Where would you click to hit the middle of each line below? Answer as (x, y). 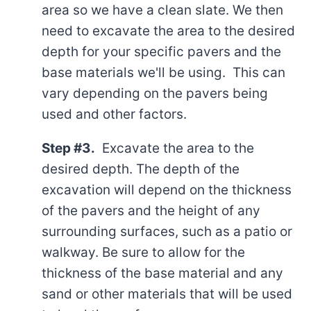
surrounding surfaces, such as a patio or (167, 232)
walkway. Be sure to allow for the (143, 252)
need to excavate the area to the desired (168, 31)
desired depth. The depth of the (141, 169)
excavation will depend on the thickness (167, 190)
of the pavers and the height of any (151, 211)
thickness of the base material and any (162, 273)
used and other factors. (114, 114)
